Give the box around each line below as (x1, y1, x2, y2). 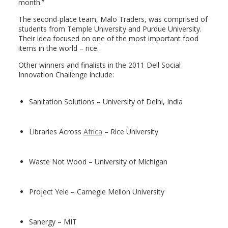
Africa (83, 127, 102, 136)
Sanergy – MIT (28, 217, 77, 226)
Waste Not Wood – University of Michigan (28, 157, 167, 166)
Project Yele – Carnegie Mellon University (28, 187, 164, 196)
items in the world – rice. (18, 43, 99, 53)
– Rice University (102, 127, 158, 136)
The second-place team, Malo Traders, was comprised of (18, 14, 208, 24)
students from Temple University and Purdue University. (18, 24, 202, 34)
